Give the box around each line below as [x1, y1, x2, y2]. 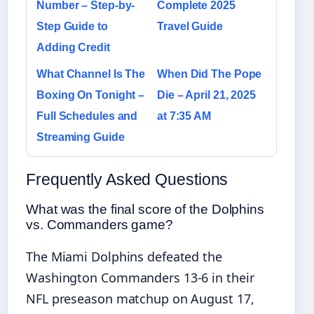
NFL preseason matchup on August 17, [26, 290, 254, 308]
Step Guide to [36, 20, 108, 33]
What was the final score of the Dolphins [26, 202, 264, 217]
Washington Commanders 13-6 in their [26, 269, 254, 287]
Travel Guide [157, 20, 223, 33]
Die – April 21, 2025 [157, 89, 257, 102]
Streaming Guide [36, 131, 125, 144]
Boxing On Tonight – [36, 89, 145, 102]
